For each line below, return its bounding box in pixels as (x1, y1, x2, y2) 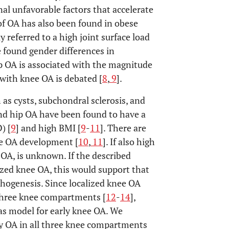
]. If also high (103, 135, 155, 148)
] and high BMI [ (16, 122, 81, 134)
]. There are (100, 122, 146, 134)
